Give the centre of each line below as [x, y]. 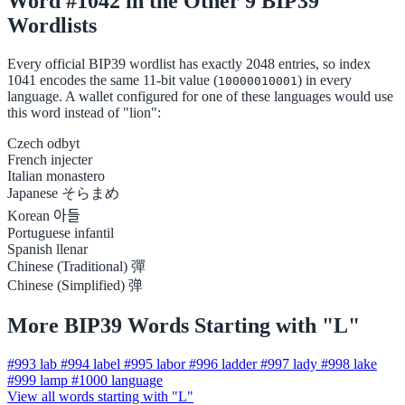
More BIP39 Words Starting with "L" [184, 326]
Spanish [30, 250]
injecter [71, 160]
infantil [94, 233]
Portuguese [39, 233]
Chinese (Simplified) [66, 286]
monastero [75, 176]
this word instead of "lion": [84, 113]
